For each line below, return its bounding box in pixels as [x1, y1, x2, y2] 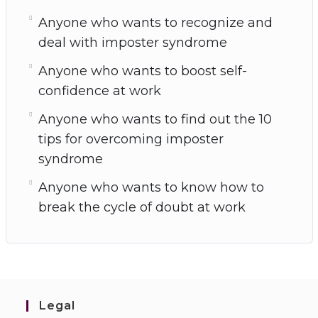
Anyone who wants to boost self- [38, 62, 247, 79]
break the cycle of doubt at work [38, 199, 246, 215]
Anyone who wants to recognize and [38, 14, 273, 31]
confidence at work [38, 82, 161, 99]
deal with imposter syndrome [38, 34, 227, 50]
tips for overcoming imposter [38, 131, 224, 147]
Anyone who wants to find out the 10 [38, 111, 272, 127]
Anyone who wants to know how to [38, 179, 264, 195]
